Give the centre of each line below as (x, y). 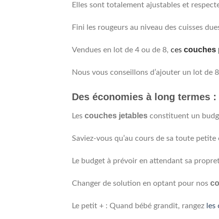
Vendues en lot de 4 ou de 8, (120, 50)
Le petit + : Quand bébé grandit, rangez (139, 206)
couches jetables (116, 116)
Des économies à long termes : (144, 97)
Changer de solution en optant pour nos (140, 184)
